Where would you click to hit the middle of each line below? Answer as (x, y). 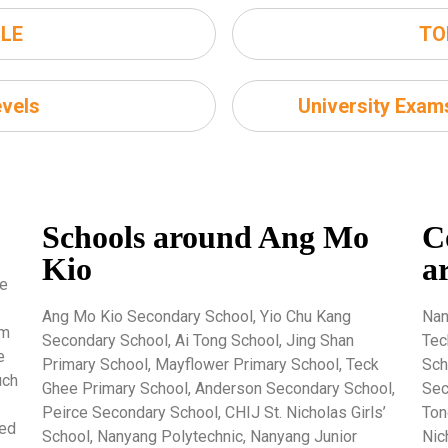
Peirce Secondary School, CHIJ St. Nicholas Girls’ (213, 412)
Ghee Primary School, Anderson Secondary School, (218, 388)
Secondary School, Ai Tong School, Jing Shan (197, 340)
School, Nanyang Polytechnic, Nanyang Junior (199, 436)
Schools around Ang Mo (205, 236)
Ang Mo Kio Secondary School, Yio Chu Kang (196, 316)
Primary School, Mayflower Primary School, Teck (210, 364)
